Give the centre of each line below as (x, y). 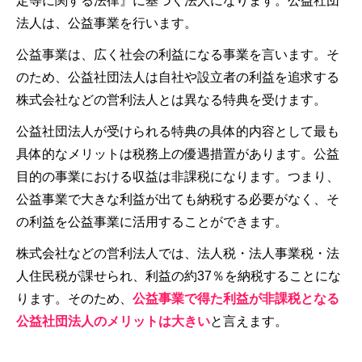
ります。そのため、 (74, 298)
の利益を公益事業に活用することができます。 (152, 221)
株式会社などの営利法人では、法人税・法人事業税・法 (178, 253)
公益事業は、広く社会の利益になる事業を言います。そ (178, 54)
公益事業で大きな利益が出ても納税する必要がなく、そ (178, 199)
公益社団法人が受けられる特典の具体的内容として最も (178, 131)
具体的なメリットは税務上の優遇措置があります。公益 (178, 154)
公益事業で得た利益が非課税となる (236, 298)
